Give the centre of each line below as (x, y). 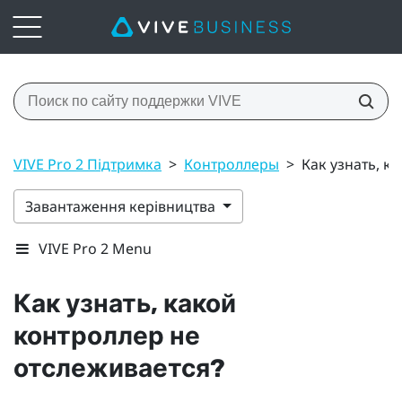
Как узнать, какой (125, 303)
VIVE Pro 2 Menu (95, 248)
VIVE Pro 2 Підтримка (87, 164)
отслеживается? (119, 368)
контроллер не (107, 336)
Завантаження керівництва (122, 206)
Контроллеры (232, 164)
